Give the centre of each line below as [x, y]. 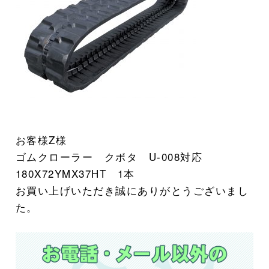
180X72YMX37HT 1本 [75, 173]
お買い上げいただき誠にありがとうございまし [132, 190]
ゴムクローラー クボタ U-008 [98, 156]
